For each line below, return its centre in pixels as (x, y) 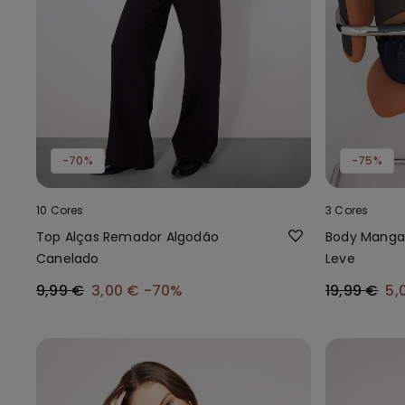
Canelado (68, 258)
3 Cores (347, 210)
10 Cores (60, 210)
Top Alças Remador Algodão (127, 236)
